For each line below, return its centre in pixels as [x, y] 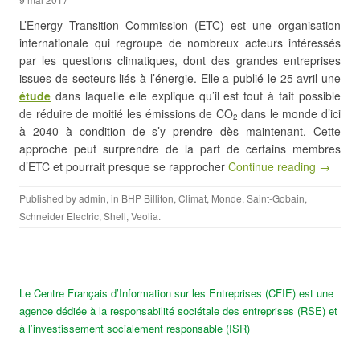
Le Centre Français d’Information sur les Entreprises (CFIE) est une [176, 293]
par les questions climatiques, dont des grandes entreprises [180, 60]
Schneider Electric [59, 216]
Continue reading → [279, 166]
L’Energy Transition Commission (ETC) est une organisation [180, 25]
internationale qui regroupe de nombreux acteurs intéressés [180, 43]
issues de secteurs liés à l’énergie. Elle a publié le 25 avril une [180, 78]
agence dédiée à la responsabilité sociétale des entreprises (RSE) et [178, 311]
